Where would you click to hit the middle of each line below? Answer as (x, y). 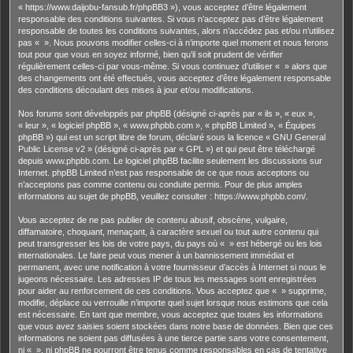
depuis (32, 160)
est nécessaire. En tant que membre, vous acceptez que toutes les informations (171, 314)
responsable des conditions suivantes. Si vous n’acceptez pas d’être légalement (171, 19)
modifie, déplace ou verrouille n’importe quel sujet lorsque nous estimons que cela (173, 302)
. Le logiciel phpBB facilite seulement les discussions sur (216, 160)
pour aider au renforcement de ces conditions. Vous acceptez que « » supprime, (172, 290)
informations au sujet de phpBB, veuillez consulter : (116, 196)
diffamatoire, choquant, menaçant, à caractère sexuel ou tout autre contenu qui (168, 231)
